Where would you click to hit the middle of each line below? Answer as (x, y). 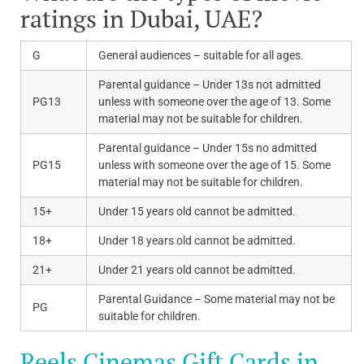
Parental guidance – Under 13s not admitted (210, 85)
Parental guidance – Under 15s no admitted (208, 148)
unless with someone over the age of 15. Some (214, 165)
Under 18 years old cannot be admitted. (197, 241)
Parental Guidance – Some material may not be (217, 299)
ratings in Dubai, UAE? (141, 19)
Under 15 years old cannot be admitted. (197, 212)
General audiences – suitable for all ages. (201, 56)
